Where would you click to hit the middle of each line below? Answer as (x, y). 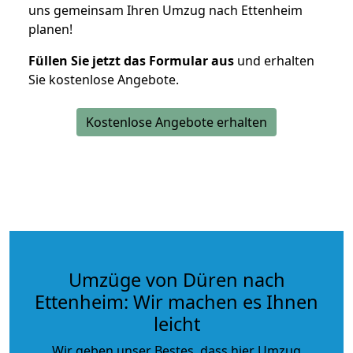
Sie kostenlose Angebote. (104, 79)
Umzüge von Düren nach (176, 279)
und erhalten (274, 60)
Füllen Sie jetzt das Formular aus (131, 60)
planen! (50, 29)
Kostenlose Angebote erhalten (176, 122)
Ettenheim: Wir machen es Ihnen (176, 301)
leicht (176, 323)
